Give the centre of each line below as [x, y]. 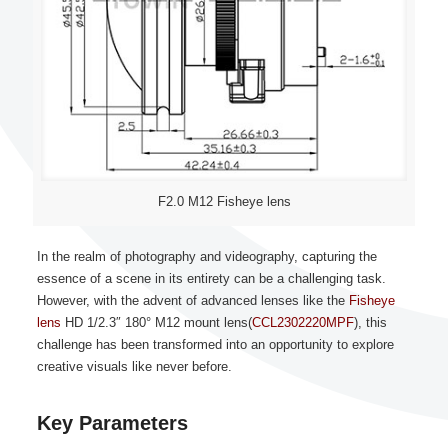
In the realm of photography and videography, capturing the [206, 256]
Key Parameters [112, 423]
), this [370, 322]
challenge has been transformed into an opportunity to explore [215, 344]
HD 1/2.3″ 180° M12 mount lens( [156, 322]
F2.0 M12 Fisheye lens [224, 201]
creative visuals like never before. [134, 366]
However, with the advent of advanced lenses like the [192, 300]
